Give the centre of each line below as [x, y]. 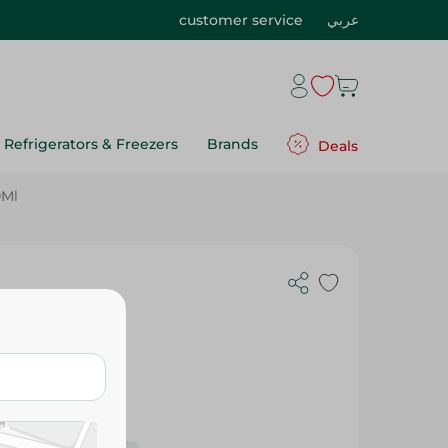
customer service [241, 20]
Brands [232, 144]
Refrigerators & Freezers [91, 144]
